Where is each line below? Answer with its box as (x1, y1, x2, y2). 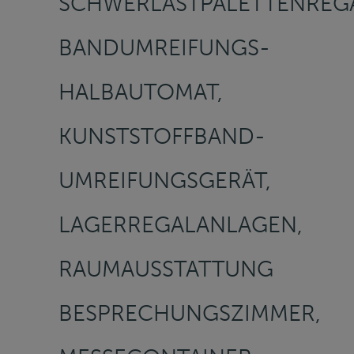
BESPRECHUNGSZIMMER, (58, 299, 321, 326)
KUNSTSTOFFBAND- (58, 122, 265, 149)
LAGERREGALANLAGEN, (58, 211, 303, 238)
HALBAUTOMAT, (58, 78, 223, 105)
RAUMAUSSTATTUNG (58, 255, 273, 282)
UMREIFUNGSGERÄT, (58, 167, 271, 194)
